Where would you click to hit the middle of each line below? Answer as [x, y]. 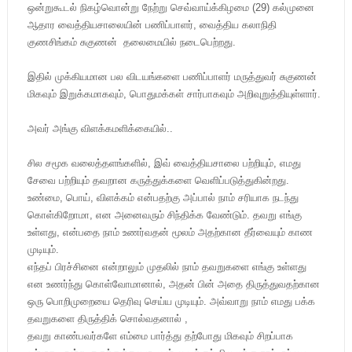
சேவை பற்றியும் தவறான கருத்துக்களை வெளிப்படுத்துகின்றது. [159, 180]
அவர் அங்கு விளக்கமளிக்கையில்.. [100, 128]
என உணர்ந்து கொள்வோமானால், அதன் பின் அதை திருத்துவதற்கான [173, 284]
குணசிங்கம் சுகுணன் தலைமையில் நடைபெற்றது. [131, 42]
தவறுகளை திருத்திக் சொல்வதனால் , [109, 319]
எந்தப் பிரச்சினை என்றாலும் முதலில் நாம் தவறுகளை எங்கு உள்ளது [167, 267]
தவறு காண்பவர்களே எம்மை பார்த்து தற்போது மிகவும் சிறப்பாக [160, 336]
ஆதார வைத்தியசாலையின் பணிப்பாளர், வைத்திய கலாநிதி [152, 25]
